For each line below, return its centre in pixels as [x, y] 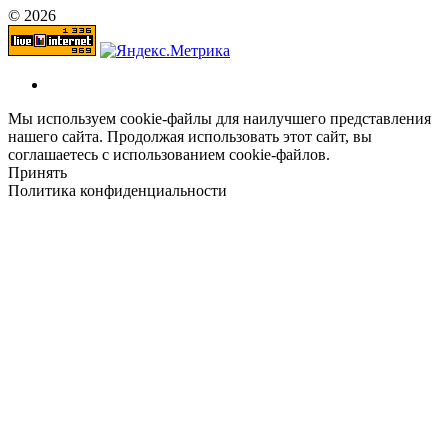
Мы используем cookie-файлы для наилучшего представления [219, 119]
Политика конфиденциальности [117, 191]
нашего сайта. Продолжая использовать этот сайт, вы [190, 137]
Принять [37, 173]
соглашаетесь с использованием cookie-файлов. [169, 155]
